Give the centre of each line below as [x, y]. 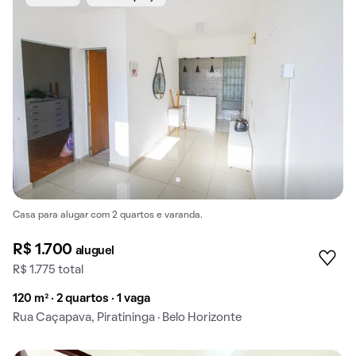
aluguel [95, 251]
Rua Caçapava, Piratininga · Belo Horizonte [127, 317]
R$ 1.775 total [48, 270]
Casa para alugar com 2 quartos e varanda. [108, 216]
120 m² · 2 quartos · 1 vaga [81, 298]
